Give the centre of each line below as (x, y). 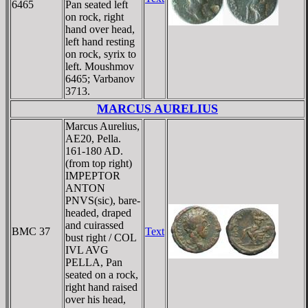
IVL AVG (87, 250)
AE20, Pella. (93, 138)
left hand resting (100, 41)
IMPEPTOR (93, 175)
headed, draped (98, 212)
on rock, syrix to (101, 54)
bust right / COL (101, 237)
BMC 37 (31, 231)
